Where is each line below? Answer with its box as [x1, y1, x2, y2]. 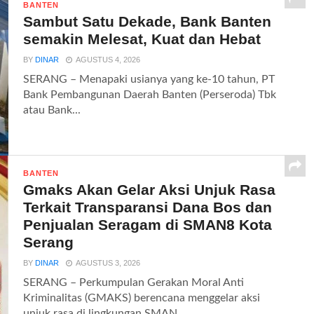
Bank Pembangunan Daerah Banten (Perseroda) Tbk [23, 88, 277, 100]
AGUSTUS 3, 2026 [76, 258, 141, 267]
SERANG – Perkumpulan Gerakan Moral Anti [23, 276, 245, 288]
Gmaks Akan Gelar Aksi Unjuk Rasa [23, 181, 276, 198]
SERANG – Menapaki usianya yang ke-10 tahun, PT [23, 73, 275, 85]
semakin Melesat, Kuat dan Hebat [23, 30, 261, 47]
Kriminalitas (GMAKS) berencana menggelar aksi [23, 292, 261, 303]
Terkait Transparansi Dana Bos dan [23, 198, 273, 215]
